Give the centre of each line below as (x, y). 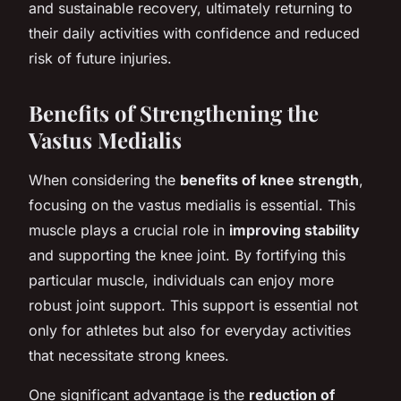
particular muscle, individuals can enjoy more (181, 280)
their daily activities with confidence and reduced (194, 33)
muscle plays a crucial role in (129, 230)
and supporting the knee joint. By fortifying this (187, 255)
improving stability (294, 230)
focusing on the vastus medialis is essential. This (192, 205)
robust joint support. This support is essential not (193, 305)
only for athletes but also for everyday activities (190, 330)
